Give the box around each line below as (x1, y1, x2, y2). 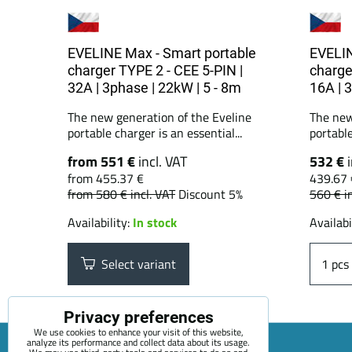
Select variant (95, 255, 176, 273)
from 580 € (68, 185, 130, 203)
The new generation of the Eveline (68, 108, 251, 126)
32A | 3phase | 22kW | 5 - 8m (68, 79, 241, 96)
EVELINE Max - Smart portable (68, 45, 256, 61)
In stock (133, 213, 177, 232)
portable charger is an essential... (68, 123, 242, 142)
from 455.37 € (68, 169, 144, 188)
